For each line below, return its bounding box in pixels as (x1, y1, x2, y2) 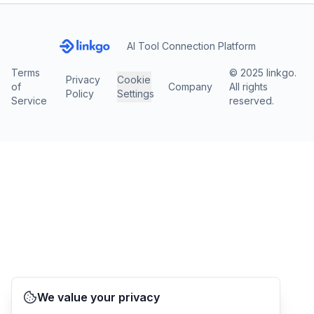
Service (11, 95, 47, 107)
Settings (116, 88, 154, 100)
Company (168, 81, 213, 93)
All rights (229, 81, 268, 93)
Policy (65, 88, 94, 100)
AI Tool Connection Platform (126, 40, 256, 52)
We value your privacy (37, 290, 160, 304)
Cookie (117, 74, 151, 86)
